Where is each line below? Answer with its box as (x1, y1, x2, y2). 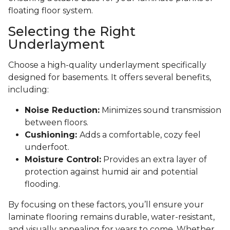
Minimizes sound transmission (100, 105, 221, 116)
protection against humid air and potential (25, 167, 198, 177)
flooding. (25, 179, 60, 189)
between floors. (25, 118, 88, 128)
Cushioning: (25, 130, 80, 140)
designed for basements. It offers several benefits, (8, 72, 211, 83)
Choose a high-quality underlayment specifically (8, 60, 206, 70)
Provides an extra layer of (101, 155, 207, 165)
